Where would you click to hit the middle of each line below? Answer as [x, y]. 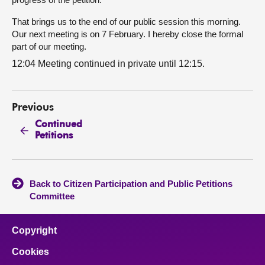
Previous [33, 107]
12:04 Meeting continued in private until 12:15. [111, 63]
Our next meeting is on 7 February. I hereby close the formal [127, 34]
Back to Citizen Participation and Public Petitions [131, 184]
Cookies [30, 252]
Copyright [34, 231]
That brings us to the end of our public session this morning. [126, 22]
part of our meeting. [49, 47]
